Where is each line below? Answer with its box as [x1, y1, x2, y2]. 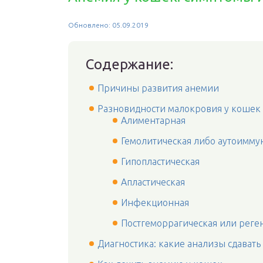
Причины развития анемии [97, 83, 219, 93]
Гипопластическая [121, 156, 200, 167]
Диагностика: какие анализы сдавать [97, 238, 261, 249]
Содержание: [86, 56, 173, 72]
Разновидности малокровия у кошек [97, 103, 261, 114]
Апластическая [121, 177, 185, 187]
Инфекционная [121, 197, 189, 208]
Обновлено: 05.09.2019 [68, 21, 149, 29]
